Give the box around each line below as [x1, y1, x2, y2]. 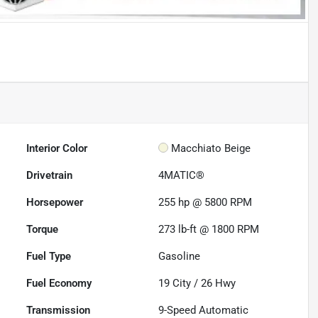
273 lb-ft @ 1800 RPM [158, 223, 260, 236]
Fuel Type [26, 250, 72, 263]
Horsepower [26, 196, 84, 209]
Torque [26, 223, 59, 236]
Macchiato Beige [171, 142, 251, 155]
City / [170, 277, 202, 290]
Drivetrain [26, 169, 73, 182]
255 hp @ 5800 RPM [158, 196, 253, 209]
